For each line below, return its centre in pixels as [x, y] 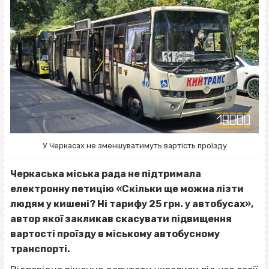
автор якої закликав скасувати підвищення [121, 219]
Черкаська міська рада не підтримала [106, 174]
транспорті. [40, 249]
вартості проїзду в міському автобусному [115, 234]
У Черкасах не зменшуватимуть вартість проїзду [134, 145]
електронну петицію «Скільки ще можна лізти [127, 189]
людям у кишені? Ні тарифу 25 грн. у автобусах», [132, 204]
